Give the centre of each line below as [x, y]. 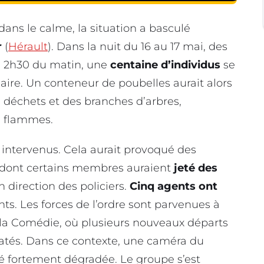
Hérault [28, 46]
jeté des [196, 168]
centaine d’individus [165, 65]
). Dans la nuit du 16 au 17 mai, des [138, 46]
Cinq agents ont [174, 187]
